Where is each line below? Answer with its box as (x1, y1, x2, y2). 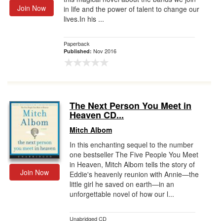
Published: (64, 47, 93, 55)
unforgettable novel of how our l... (70, 189, 174, 199)
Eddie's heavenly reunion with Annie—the (70, 169, 199, 179)
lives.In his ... (64, 14, 104, 24)
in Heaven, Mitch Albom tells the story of (70, 159, 195, 169)
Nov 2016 (93, 47, 116, 55)
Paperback (64, 39, 90, 47)
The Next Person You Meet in (70, 99, 191, 112)
